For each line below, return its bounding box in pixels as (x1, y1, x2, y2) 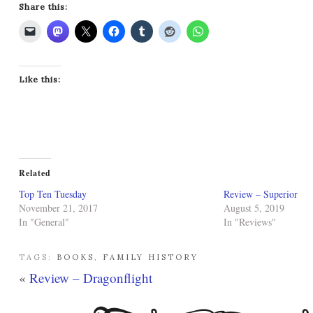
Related (19, 167, 51, 180)
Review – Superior (223, 187, 298, 201)
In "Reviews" (223, 215, 276, 229)
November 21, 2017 (19, 201, 98, 215)
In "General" (19, 215, 69, 229)
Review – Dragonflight (29, 269, 152, 287)
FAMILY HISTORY (103, 252, 198, 263)
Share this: (19, 1, 68, 13)
